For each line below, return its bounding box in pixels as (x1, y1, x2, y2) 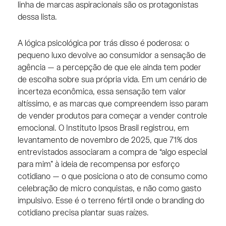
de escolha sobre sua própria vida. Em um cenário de (17, 75, 207, 84)
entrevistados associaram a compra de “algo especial (17, 148, 207, 157)
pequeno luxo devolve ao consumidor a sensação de (17, 51, 206, 60)
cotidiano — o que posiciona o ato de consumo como (17, 172, 207, 181)
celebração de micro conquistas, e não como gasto (17, 184, 201, 193)
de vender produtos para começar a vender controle (17, 111, 207, 121)
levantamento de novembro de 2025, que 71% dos (17, 136, 197, 145)
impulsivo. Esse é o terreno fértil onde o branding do (17, 196, 204, 205)
